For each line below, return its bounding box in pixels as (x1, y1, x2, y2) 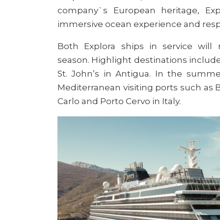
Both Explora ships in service (57, 40, 192, 51)
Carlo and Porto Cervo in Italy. (57, 95, 181, 106)
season (57, 54, 88, 65)
